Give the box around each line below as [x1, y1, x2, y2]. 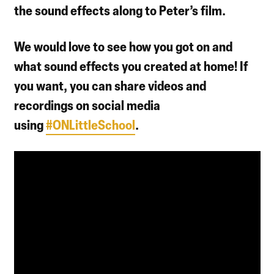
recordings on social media [14, 95, 161, 114]
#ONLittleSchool [46, 115, 136, 133]
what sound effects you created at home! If [14, 56, 249, 75]
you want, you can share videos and [14, 76, 207, 94]
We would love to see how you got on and [14, 37, 233, 55]
